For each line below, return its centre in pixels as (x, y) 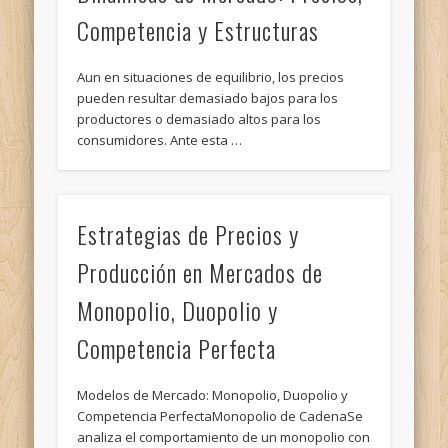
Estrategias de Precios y (188, 233)
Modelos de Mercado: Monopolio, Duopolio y (213, 394)
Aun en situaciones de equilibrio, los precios (211, 77)
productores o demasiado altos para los (199, 119)
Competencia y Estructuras (198, 30)
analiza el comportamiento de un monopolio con (224, 436)
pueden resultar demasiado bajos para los (208, 98)
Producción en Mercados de (200, 271)
